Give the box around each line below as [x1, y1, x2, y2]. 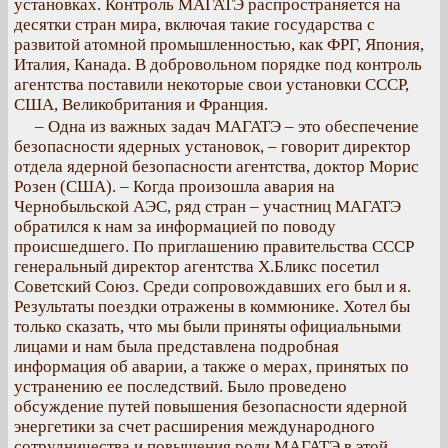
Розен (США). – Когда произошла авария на [14, 177, 335, 196]
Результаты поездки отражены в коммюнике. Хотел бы [14, 297, 410, 316]
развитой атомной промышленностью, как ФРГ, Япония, [14, 35, 424, 54]
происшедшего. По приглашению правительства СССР [14, 237, 414, 256]
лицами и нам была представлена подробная [14, 337, 339, 356]
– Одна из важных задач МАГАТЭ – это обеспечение [35, 117, 419, 136]
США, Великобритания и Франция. [14, 95, 268, 114]
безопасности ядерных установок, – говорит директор [14, 137, 411, 156]
